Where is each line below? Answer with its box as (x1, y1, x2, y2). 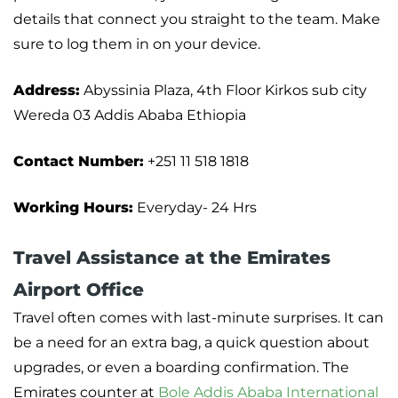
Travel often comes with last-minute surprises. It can (13, 309, 384, 327)
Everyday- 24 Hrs (133, 199, 257, 217)
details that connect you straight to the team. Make (13, 11, 380, 28)
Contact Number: (13, 153, 144, 171)
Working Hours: (13, 199, 133, 217)
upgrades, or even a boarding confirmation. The (13, 359, 349, 377)
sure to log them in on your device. (13, 36, 260, 53)
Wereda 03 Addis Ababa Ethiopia (13, 107, 246, 124)
